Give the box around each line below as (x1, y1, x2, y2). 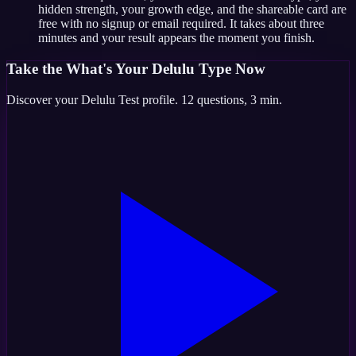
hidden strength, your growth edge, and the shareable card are (38, 2, 346, 17)
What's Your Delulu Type (66, 60, 231, 77)
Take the (6, 60, 66, 77)
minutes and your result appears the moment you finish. (38, 31, 315, 45)
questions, (194, 92, 250, 106)
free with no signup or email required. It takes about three (38, 17, 324, 31)
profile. (139, 92, 178, 106)
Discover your (6, 92, 81, 106)
